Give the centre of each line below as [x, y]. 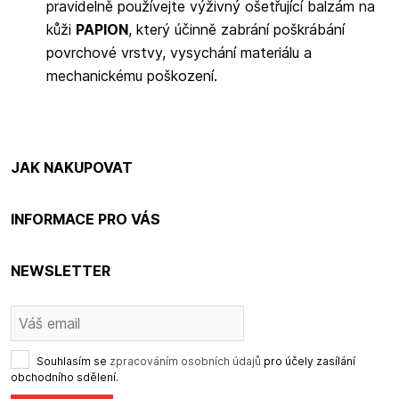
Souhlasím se [72, 361]
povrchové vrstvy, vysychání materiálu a [179, 52]
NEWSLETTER [61, 270]
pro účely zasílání [308, 361]
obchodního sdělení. [65, 377]
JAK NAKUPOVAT [72, 167]
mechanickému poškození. [132, 75]
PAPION [102, 29]
